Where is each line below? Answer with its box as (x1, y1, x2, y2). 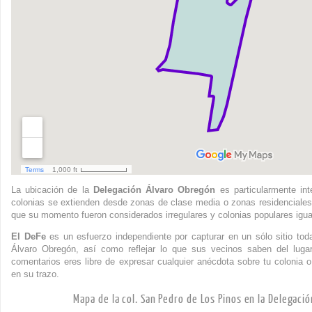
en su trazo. (11, 268, 59, 279)
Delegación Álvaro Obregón (93, 184, 216, 195)
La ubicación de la (11, 184, 93, 195)
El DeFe (11, 231, 46, 242)
